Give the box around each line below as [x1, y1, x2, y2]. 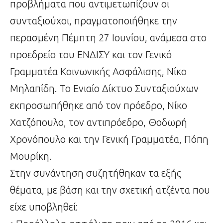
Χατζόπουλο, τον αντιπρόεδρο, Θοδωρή [10, 116, 187, 128]
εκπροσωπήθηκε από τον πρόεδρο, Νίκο [10, 100, 187, 111]
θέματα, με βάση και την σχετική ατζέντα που [10, 184, 210, 196]
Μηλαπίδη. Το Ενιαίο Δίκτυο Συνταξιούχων [10, 83, 199, 95]
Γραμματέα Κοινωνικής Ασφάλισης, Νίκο [10, 66, 187, 78]
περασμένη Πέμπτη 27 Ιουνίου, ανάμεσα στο [10, 32, 207, 44]
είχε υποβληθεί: [10, 201, 78, 213]
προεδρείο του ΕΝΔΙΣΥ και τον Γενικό [10, 49, 172, 61]
